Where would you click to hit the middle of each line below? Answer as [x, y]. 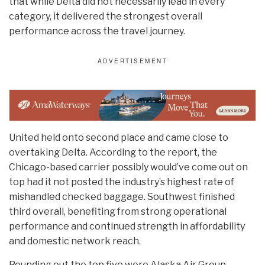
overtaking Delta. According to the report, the [113, 152]
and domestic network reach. [75, 241]
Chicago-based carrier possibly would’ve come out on [128, 167]
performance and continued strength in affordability [127, 226]
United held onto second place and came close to [119, 137]
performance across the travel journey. [97, 31]
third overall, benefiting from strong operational [118, 211]
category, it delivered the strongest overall [106, 17]
